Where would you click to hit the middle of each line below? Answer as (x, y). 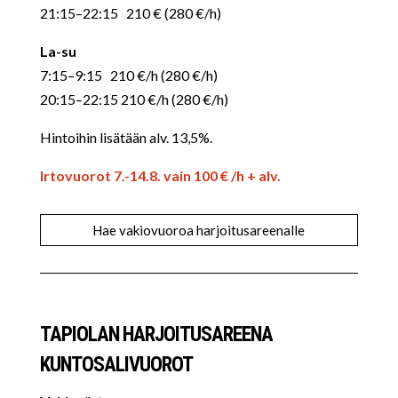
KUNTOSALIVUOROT (116, 365)
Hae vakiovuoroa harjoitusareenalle (199, 230)
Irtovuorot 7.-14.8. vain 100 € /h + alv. (160, 175)
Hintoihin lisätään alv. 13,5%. (126, 137)
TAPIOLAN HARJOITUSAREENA (156, 334)
